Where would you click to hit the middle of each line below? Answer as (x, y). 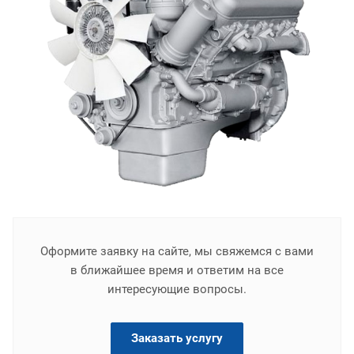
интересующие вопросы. (177, 289)
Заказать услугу (177, 338)
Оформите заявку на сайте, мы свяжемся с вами (177, 251)
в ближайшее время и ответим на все (177, 270)
